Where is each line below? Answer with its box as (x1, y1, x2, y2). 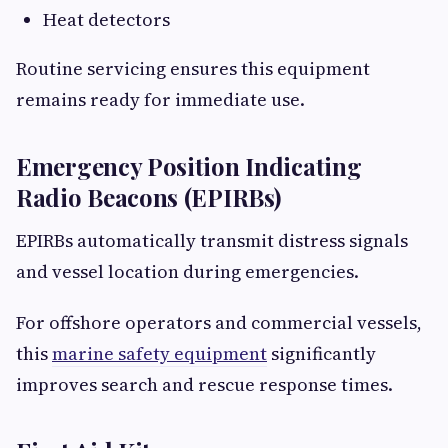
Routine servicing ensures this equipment (16, 56, 370, 82)
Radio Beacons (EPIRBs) (16, 181, 281, 214)
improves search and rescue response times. (16, 372, 393, 398)
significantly (267, 341, 376, 367)
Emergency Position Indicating (16, 150, 362, 183)
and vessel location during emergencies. (16, 259, 359, 285)
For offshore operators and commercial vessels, (16, 310, 422, 336)
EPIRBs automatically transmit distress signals (16, 228, 408, 254)
